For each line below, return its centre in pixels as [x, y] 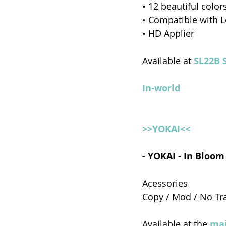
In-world [161, 88]
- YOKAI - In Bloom [183, 156]
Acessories [166, 183]
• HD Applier [168, 34]
